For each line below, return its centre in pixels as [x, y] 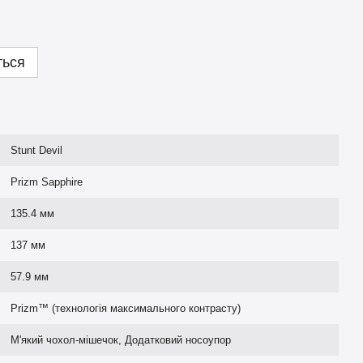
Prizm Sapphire [47, 182]
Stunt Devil [36, 150]
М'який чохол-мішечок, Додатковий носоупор [121, 340]
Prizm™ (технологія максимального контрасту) [126, 308]
